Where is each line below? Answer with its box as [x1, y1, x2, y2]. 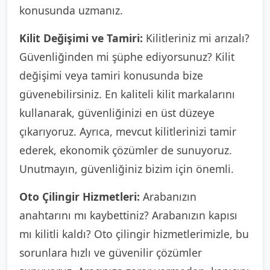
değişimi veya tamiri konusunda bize [19, 68, 203, 83]
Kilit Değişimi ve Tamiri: [19, 31, 143, 45]
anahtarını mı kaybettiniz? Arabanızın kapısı [19, 208, 237, 222]
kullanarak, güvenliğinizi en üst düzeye [19, 105, 215, 120]
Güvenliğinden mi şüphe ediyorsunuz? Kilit [19, 49, 234, 64]
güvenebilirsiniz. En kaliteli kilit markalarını [19, 87, 235, 101]
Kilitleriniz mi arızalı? [143, 31, 250, 45]
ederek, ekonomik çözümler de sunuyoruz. [19, 143, 232, 157]
